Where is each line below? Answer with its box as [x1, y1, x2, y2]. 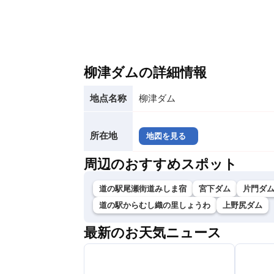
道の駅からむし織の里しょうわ [99, 201, 210, 210]
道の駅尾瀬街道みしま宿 [99, 184, 187, 193]
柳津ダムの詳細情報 [84, 65, 207, 80]
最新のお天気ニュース [84, 225, 221, 240]
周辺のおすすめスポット [84, 157, 237, 172]
